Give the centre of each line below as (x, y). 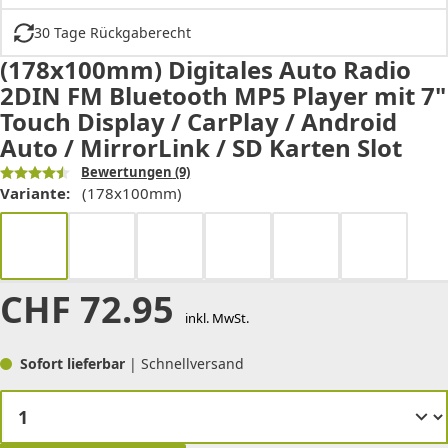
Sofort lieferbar (74, 364)
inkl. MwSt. (216, 318)
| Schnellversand (186, 364)
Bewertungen (127, 172)
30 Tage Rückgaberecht (112, 33)
